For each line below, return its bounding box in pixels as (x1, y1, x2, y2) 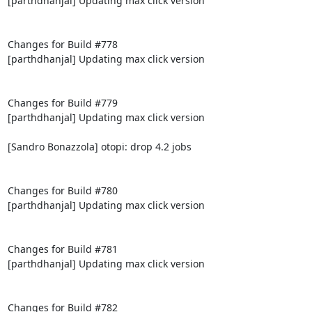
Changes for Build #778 (7, 37, 118, 51)
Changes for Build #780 (7, 183, 118, 197)
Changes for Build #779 (7, 95, 118, 109)
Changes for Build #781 (7, 242, 118, 256)
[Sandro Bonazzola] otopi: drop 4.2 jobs (7, 139, 192, 153)
